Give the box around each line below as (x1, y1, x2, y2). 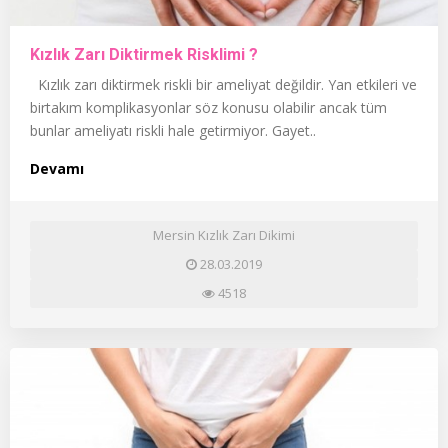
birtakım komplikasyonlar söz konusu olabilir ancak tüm (30, 97, 387, 117)
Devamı (30, 158, 84, 178)
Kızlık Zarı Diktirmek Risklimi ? (30, 44, 258, 64)
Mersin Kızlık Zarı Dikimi (153, 225, 295, 244)
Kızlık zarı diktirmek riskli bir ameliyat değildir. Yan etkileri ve (30, 74, 417, 94)
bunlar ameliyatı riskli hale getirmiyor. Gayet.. (30, 120, 316, 140)
